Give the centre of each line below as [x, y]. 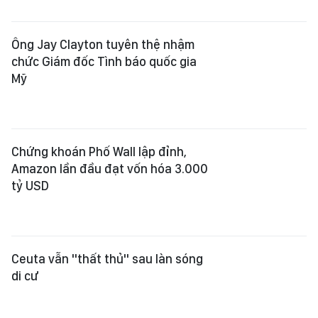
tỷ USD [30, 186]
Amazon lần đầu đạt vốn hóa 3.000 [110, 169]
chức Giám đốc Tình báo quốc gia [104, 62]
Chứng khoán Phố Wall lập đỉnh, [99, 152]
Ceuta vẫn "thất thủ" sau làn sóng [107, 259]
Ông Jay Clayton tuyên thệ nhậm [103, 45]
